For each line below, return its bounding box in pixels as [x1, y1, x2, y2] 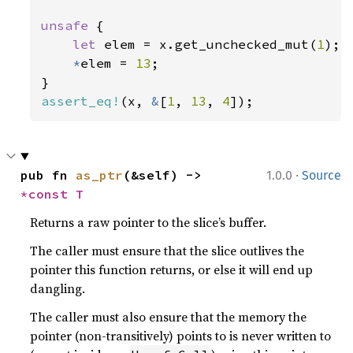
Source [302, 167, 341, 183]
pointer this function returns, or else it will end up [30, 260, 314, 278]
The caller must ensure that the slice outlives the [30, 241, 305, 259]
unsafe [41, 17, 97, 33]
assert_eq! [41, 92, 121, 109]
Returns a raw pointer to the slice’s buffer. [30, 213, 267, 231]
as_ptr [76, 166, 124, 183]
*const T [20, 185, 84, 202]
